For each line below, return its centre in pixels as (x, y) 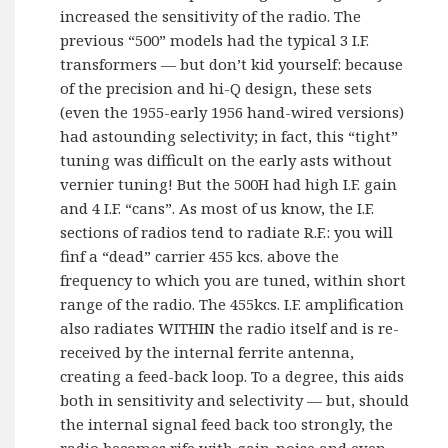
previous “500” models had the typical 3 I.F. (215, 39)
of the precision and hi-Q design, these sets (216, 87)
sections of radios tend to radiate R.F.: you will (227, 231)
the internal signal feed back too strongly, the (227, 423)
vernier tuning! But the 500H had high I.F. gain (229, 183)
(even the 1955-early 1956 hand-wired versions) (232, 111)
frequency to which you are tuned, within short (233, 279)
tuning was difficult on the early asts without (226, 159)
